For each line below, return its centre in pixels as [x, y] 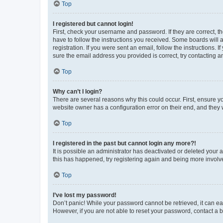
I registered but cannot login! [93, 24]
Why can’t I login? [77, 91]
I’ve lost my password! [85, 195]
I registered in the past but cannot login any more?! [124, 143]
